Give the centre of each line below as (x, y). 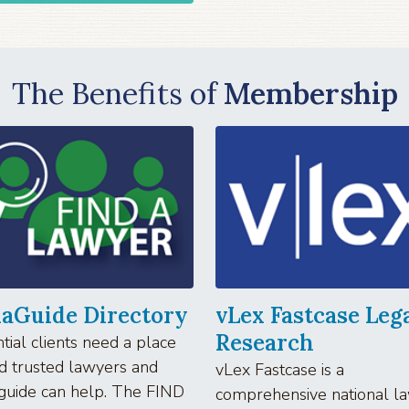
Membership (310, 93)
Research (265, 342)
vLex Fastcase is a (280, 369)
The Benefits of (117, 93)
